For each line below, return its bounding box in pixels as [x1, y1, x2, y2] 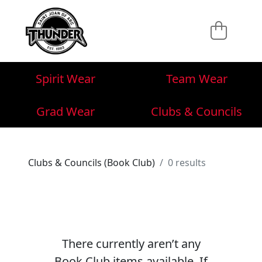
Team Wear [166, 70, 227, 87]
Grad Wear [36, 103, 95, 119]
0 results [168, 156, 206, 169]
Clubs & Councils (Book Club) [28, 156, 155, 169]
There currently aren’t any [61, 236, 201, 251]
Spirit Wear [36, 70, 95, 87]
